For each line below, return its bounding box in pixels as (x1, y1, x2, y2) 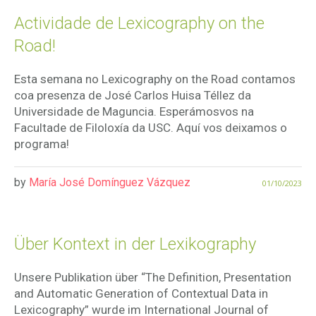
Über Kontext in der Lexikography (14, 234, 256, 255)
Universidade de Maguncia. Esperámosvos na (14, 104, 254, 119)
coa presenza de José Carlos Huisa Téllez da (14, 88, 251, 103)
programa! (14, 137, 69, 152)
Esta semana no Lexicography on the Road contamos (14, 72, 296, 87)
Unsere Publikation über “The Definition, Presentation (14, 270, 291, 285)
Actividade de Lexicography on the (14, 13, 265, 34)
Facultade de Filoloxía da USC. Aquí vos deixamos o (14, 121, 287, 135)
